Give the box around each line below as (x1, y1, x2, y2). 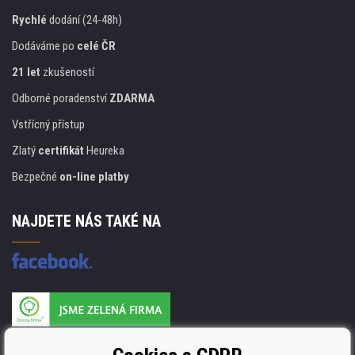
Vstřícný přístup (12, 116, 85, 132)
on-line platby (59, 169, 129, 184)
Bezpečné (12, 169, 59, 184)
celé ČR (77, 38, 116, 53)
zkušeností (40, 64, 94, 79)
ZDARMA (109, 90, 155, 105)
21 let (12, 64, 40, 79)
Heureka (84, 143, 124, 158)
